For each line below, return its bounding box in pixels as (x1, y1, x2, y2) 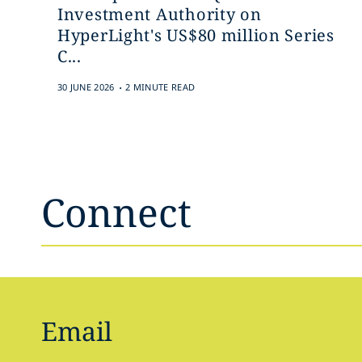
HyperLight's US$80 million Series (57, 24, 335, 46)
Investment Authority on (57, 3, 262, 25)
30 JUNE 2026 (57, 81, 115, 93)
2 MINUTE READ (125, 81, 196, 93)
